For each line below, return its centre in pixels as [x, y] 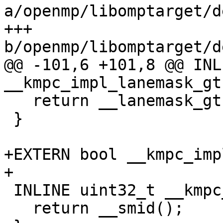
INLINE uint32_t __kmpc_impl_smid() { [9, 190]
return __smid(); [18, 208]
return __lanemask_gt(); [18, 101]
